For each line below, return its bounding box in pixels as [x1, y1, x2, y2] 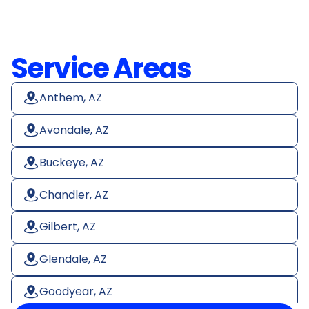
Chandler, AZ [39, 186, 108, 203]
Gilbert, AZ [39, 219, 96, 235]
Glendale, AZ [39, 251, 107, 268]
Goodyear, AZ [39, 283, 112, 300]
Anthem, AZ [39, 90, 102, 106]
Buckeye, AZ [39, 154, 104, 170]
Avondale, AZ [39, 122, 109, 139]
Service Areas [11, 48, 192, 88]
